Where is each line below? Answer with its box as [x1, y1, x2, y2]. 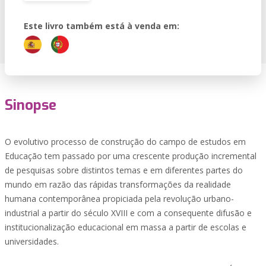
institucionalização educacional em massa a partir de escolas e [5, 221, 246, 233]
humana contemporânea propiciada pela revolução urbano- [5, 193, 234, 204]
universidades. [5, 236, 59, 247]
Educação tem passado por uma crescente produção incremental [5, 150, 256, 161]
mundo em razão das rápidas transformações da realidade [5, 179, 231, 190]
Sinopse [5, 96, 56, 115]
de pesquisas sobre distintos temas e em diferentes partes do [5, 164, 243, 176]
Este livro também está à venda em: [24, 20, 179, 31]
